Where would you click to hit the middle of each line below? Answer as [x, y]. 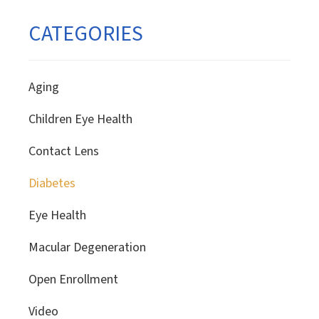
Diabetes [52, 184]
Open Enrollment [73, 280]
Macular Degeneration [87, 248]
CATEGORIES [86, 34]
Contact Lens [64, 152]
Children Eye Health [80, 120]
